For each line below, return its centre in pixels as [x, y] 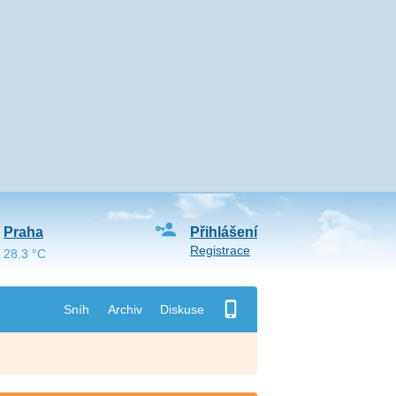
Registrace [220, 250]
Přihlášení [223, 232]
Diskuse [182, 309]
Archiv [125, 309]
